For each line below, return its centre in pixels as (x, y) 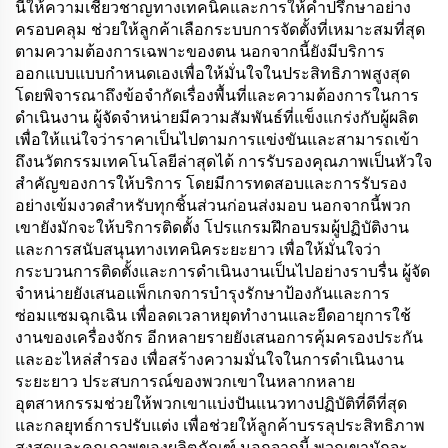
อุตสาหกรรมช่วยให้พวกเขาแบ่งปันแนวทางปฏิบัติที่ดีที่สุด (211, 403)
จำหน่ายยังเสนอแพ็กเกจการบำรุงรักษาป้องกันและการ (202, 293)
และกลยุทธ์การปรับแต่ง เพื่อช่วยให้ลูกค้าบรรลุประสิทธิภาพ (220, 425)
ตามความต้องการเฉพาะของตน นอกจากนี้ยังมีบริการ (200, 51)
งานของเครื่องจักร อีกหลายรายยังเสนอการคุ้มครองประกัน (219, 337)
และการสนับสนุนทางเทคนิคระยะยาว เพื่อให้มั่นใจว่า (198, 249)
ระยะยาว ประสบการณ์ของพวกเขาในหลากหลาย (185, 381)
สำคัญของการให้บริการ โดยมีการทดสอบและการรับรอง (211, 183)
